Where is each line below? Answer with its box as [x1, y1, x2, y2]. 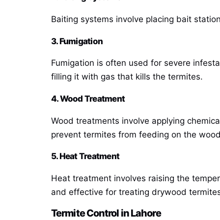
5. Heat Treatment [51, 151, 119, 162]
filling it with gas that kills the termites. [51, 72, 203, 82]
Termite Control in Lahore [51, 207, 161, 219]
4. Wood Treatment [51, 93, 125, 104]
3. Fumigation [51, 36, 103, 46]
